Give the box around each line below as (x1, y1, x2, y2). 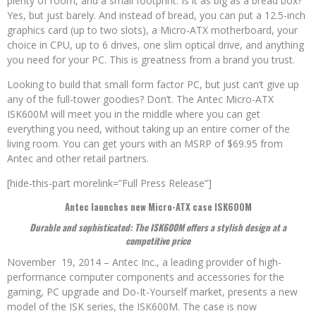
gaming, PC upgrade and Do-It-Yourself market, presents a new (7, 285, 298, 299)
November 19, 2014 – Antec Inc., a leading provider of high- (7, 255, 281, 269)
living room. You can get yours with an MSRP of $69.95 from (7, 137, 283, 151)
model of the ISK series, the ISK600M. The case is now (7, 300, 257, 314)
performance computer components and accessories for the (7, 270, 284, 284)
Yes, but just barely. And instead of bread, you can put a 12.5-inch (7, 8, 305, 23)
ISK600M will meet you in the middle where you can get (7, 107, 260, 121)
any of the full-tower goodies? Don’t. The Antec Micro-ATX (7, 92, 274, 107)
